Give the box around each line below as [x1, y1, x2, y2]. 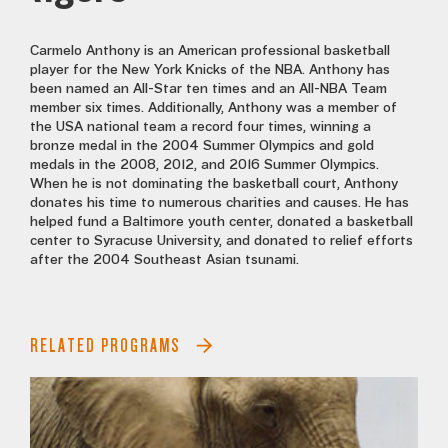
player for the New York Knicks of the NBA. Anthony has [30, 62, 390, 79]
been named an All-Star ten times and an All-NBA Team [30, 81, 387, 98]
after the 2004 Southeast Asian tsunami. [30, 252, 299, 269]
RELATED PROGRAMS [30, 335, 181, 357]
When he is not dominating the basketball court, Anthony [30, 176, 398, 193]
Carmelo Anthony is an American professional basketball [30, 43, 390, 60]
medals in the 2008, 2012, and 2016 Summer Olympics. [30, 157, 379, 174]
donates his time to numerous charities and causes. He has [30, 195, 409, 212]
